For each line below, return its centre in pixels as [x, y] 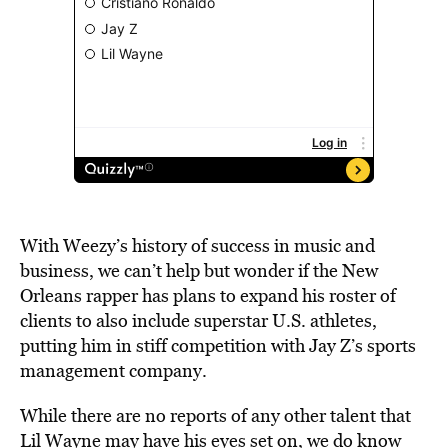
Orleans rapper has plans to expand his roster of [208, 295]
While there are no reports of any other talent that [215, 415]
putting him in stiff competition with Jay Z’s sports [218, 345]
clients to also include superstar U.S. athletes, [198, 320]
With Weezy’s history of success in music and [197, 245]
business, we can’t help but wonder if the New [199, 270]
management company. [113, 370]
